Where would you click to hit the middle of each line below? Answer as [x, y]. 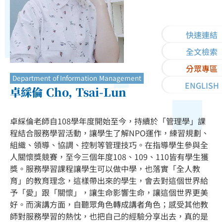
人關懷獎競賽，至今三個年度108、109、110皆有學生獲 [109, 157]
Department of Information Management [77, 78]
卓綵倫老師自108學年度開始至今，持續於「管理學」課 [108, 121]
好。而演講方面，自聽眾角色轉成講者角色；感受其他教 [109, 204]
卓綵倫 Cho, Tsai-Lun [68, 92]
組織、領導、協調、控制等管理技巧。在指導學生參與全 [109, 145]
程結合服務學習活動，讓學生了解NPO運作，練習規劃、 [110, 133]
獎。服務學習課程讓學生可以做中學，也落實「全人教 [105, 168]
